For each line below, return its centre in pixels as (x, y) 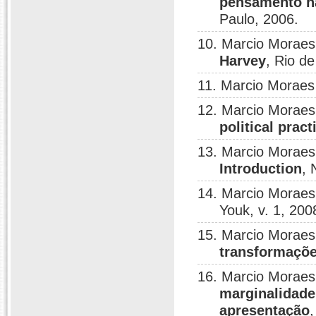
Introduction (261, 169)
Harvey (243, 61)
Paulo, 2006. (259, 19)
